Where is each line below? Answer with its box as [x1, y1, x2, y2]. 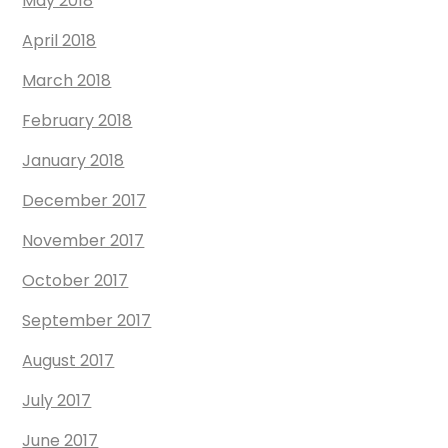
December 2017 [22, 189, 147, 212]
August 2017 [22, 349, 115, 372]
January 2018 [22, 149, 125, 172]
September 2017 [22, 309, 152, 332]
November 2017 [22, 229, 145, 252]
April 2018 [22, 29, 97, 52]
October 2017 [22, 269, 129, 292]
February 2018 [22, 109, 133, 132]
